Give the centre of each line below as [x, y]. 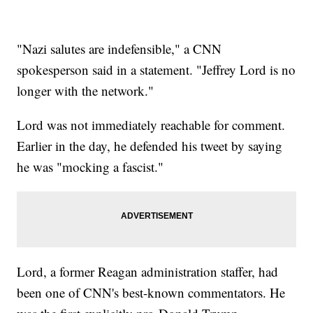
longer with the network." [86, 91]
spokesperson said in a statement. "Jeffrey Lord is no [156, 70]
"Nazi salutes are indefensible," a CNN [119, 49]
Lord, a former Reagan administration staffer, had [148, 272]
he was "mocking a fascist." [90, 167]
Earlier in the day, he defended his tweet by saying [150, 146]
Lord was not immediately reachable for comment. [151, 125]
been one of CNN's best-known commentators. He [151, 293]
